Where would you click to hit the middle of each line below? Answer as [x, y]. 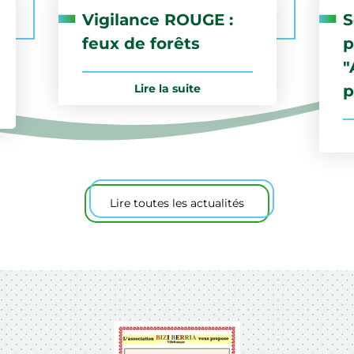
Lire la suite [168, 88]
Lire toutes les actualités [177, 203]
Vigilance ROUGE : [158, 19]
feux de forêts [141, 43]
